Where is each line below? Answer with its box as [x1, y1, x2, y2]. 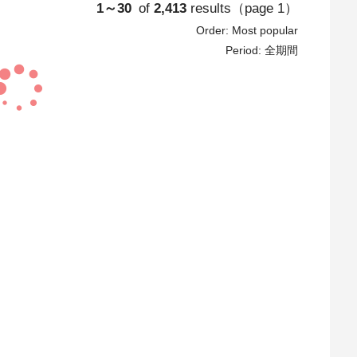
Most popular [231, 24, 298, 37]
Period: [225, 44, 265, 57]
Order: [195, 24, 232, 37]
